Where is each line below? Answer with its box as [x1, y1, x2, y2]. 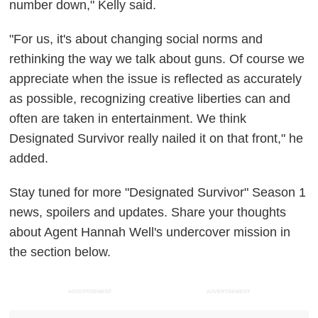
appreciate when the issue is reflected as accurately [9, 72, 302, 87]
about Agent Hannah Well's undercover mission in [9, 225, 291, 240]
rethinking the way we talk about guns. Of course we [9, 52, 305, 67]
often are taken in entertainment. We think [9, 111, 247, 126]
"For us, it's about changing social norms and [9, 32, 263, 47]
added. [9, 151, 49, 166]
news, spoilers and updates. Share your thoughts [9, 205, 287, 220]
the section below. [9, 245, 111, 260]
